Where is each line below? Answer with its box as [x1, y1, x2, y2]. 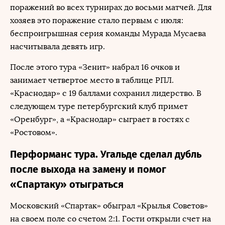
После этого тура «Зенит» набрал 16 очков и [10, 62, 180, 72]
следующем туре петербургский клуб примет [10, 101, 188, 111]
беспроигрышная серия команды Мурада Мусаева [10, 29, 206, 38]
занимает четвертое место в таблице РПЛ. [10, 75, 174, 85]
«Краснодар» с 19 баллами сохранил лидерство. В [10, 88, 201, 98]
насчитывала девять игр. [10, 42, 105, 51]
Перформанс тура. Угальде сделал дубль [10, 148, 201, 160]
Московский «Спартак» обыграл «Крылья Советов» [10, 201, 208, 210]
